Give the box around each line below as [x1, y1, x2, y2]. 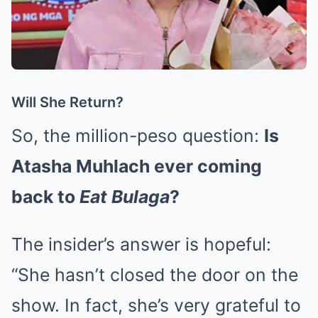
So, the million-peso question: [11, 125, 264, 147]
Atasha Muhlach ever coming [11, 155, 262, 177]
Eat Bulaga [79, 186, 170, 208]
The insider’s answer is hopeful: [11, 234, 271, 256]
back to [11, 186, 79, 208]
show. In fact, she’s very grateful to [11, 295, 301, 317]
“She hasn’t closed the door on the [11, 264, 298, 286]
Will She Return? [11, 94, 124, 111]
